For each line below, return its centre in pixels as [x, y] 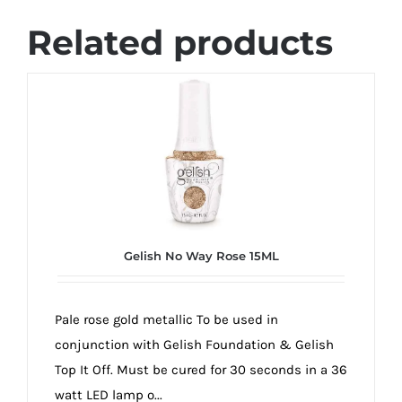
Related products [180, 43]
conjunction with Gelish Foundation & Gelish [194, 344]
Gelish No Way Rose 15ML [201, 255]
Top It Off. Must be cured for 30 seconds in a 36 [201, 369]
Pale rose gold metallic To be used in [166, 319]
